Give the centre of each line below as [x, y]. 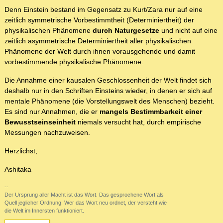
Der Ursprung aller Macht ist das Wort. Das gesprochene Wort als [84, 195]
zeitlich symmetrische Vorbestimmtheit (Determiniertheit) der [99, 20]
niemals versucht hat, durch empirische [138, 122]
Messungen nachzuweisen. [47, 133]
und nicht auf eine [188, 31]
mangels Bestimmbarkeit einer [151, 112]
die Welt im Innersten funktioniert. [44, 211]
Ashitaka [18, 169]
